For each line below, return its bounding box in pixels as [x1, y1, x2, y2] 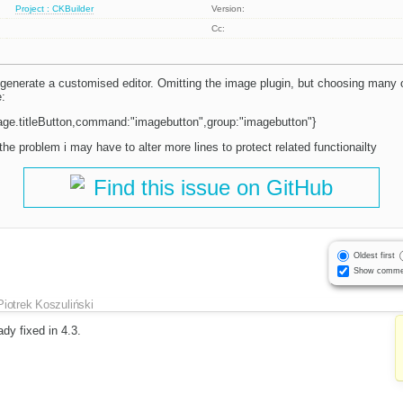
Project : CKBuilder [15, 4, 94, 14]
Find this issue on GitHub [94, 175, 333, 201]
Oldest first [353, 250, 395, 260]
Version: [211, 4, 246, 14]
